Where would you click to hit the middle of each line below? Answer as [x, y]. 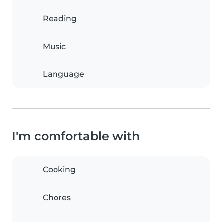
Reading [60, 19]
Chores [57, 198]
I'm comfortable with [76, 136]
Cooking [59, 170]
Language [63, 74]
